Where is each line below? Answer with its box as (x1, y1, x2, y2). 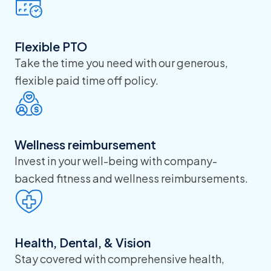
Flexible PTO (15, 39, 87, 54)
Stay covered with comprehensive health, (15, 252, 224, 266)
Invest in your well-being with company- (15, 154, 217, 168)
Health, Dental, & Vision (15, 235, 151, 250)
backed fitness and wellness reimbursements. (15, 171, 248, 185)
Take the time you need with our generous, (15, 56, 228, 70)
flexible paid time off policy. (15, 73, 158, 87)
